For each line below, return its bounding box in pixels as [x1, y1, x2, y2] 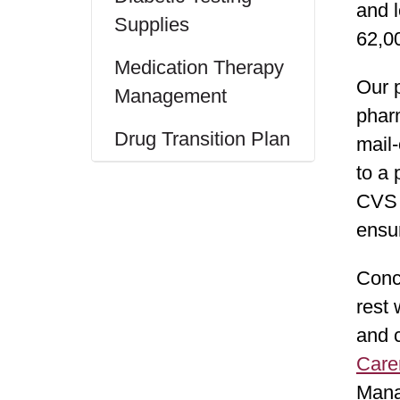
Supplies [114, 13, 189, 36]
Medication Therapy [114, 56, 284, 79]
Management [114, 85, 227, 107]
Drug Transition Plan [114, 128, 290, 150]
